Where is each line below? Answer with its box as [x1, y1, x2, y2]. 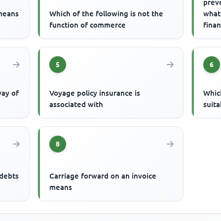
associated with [49, 100, 104, 109]
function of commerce [49, 20, 126, 29]
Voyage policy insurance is [49, 88, 141, 97]
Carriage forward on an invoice [49, 172, 157, 181]
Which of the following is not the [49, 9, 164, 18]
